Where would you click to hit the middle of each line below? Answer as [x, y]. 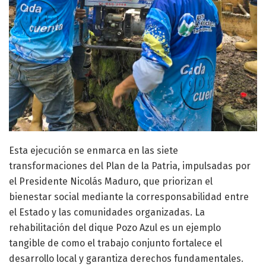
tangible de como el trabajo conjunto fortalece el [115, 243]
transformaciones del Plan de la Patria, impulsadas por [130, 166]
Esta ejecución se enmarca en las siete [94, 151]
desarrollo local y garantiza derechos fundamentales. [126, 259]
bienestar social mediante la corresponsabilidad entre [129, 197]
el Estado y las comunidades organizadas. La [107, 213]
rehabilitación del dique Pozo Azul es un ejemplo [115, 228]
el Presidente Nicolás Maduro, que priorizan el [111, 182]
